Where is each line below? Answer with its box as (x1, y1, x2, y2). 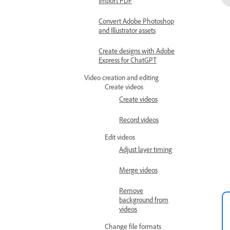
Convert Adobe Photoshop (99, 17, 174, 28)
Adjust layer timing (119, 146, 172, 156)
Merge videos (119, 166, 158, 177)
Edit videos (105, 133, 135, 144)
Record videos (119, 116, 159, 126)
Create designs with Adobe (99, 47, 175, 57)
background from (119, 196, 168, 206)
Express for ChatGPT (99, 56, 157, 67)
